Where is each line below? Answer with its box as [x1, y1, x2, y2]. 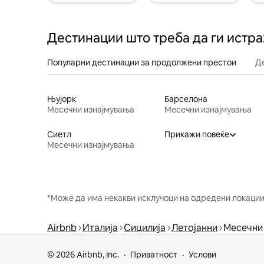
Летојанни [171, 221, 217, 234]
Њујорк [47, 93, 76, 104]
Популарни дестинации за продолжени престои [47, 57, 236, 68]
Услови [189, 249, 216, 260]
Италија [82, 221, 118, 234]
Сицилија [124, 221, 166, 234]
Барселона [164, 93, 207, 104]
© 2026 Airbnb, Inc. [47, 249, 119, 260]
